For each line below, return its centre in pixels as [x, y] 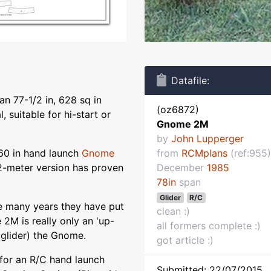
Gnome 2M [183, 124]
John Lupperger [207, 139]
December [182, 168]
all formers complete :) [209, 226]
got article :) [185, 240]
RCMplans [204, 153]
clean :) [173, 211]
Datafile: [190, 80]
